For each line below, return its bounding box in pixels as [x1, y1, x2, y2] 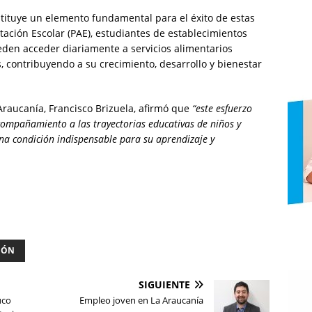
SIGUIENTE [139, 278, 191, 292]
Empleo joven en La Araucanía [79, 294, 204, 307]
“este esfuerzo [192, 102, 252, 116]
